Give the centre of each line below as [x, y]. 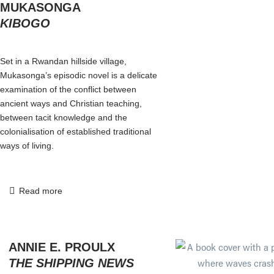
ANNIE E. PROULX [62, 247]
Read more [40, 191]
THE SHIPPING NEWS [71, 263]
